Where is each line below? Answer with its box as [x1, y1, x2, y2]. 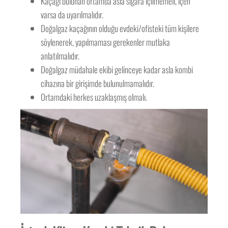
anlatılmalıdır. [41, 49, 80, 62]
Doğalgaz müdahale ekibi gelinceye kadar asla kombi [41, 63, 193, 76]
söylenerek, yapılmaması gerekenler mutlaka [41, 36, 170, 48]
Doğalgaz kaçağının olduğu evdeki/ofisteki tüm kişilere [41, 22, 199, 35]
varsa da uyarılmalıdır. [41, 8, 104, 21]
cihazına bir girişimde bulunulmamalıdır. [41, 77, 155, 90]
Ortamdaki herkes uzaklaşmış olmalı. [41, 91, 148, 103]
